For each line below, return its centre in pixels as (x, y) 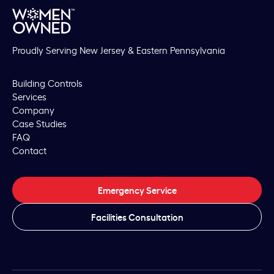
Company (33, 109)
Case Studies (39, 123)
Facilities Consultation (137, 217)
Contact (29, 150)
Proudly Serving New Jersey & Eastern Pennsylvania (119, 50)
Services (29, 96)
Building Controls (47, 83)
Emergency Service (137, 190)
